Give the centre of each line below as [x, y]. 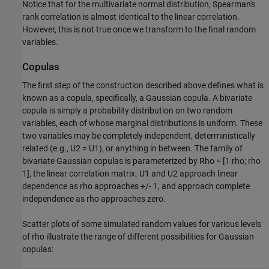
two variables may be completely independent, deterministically [139, 136]
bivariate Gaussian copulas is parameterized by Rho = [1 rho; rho [141, 161]
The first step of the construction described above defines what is [143, 86]
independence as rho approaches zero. [94, 199]
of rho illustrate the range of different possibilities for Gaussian [138, 237]
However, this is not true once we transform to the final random [139, 29]
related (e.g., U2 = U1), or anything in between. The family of [132, 149]
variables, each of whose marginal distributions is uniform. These [142, 123]
